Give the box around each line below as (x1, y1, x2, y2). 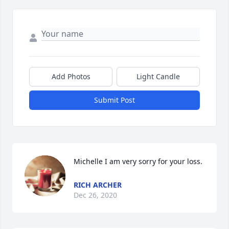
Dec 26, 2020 (74, 190, 117, 200)
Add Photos (51, 72, 90, 82)
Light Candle (136, 72, 180, 82)
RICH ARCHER (74, 180, 122, 190)
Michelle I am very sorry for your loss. (74, 156, 202, 167)
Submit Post (94, 95, 135, 105)
